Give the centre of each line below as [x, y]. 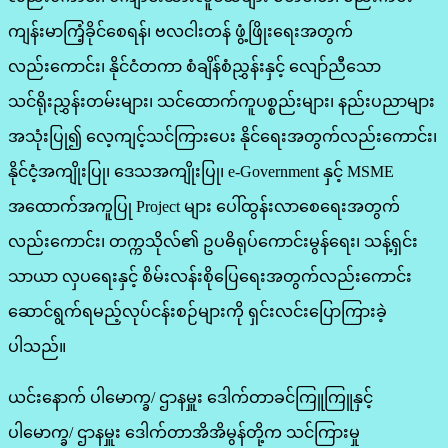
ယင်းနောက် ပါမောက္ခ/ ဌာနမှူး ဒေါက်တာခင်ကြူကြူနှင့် [190, 397]
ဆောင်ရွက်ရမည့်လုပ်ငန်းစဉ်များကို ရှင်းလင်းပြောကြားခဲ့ [197, 311]
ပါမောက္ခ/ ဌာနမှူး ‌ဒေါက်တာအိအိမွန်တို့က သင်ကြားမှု [184, 432]
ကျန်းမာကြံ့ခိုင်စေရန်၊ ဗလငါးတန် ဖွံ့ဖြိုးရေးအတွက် [180, 31]
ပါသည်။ [37, 346]
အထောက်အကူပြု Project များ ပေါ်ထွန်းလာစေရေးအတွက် [204, 206]
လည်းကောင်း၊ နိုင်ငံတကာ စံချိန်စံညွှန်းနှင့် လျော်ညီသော [194, 66]
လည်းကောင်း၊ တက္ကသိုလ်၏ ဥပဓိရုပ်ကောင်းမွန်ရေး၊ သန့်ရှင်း [213, 241]
